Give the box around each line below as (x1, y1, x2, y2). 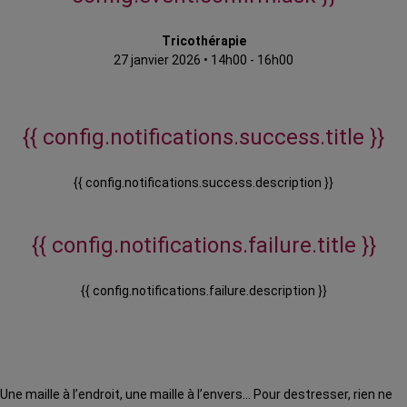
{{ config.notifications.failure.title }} (31, 233, 376, 259)
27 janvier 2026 (114, 53, 201, 68)
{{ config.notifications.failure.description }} (80, 283, 327, 299)
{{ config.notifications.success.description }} (74, 175, 333, 191)
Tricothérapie (161, 34, 246, 49)
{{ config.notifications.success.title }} (23, 124, 384, 151)
